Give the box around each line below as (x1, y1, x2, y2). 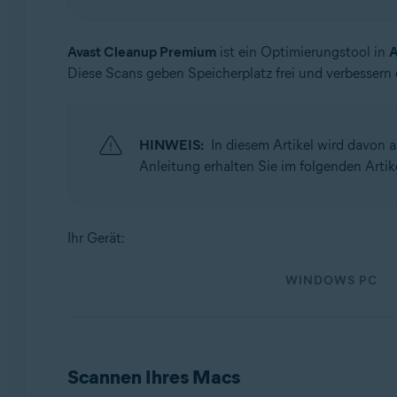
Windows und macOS (99, 54, 217, 69)
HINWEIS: (138, 136, 204, 153)
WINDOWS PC (284, 273, 378, 288)
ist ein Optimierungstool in (215, 43, 389, 60)
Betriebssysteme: (96, 26, 192, 41)
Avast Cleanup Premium (66, 43, 216, 60)
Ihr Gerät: (66, 230, 125, 246)
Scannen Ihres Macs (66, 365, 240, 389)
